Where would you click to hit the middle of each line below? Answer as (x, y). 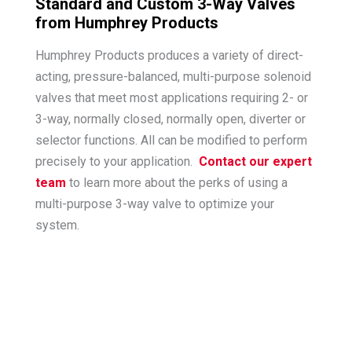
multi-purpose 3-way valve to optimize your (154, 204)
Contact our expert (255, 162)
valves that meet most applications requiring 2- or (171, 98)
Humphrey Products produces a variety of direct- (169, 56)
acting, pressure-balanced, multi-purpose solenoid (173, 77)
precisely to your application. (117, 162)
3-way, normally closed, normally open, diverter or (170, 119)
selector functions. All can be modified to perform (171, 141)
